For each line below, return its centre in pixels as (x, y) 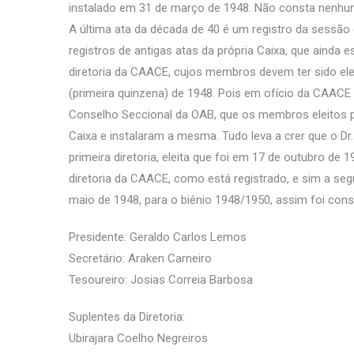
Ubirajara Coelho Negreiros (138, 338)
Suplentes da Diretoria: (127, 317)
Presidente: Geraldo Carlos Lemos (158, 237)
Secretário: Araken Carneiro (140, 258)
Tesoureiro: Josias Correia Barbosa (161, 280)
